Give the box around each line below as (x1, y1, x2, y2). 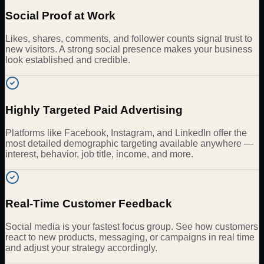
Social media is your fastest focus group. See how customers (5, 221, 258, 232)
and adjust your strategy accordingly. (5, 242, 157, 253)
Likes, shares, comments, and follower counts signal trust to (5, 34, 252, 44)
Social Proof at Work (5, 9, 115, 22)
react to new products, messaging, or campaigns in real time (5, 232, 255, 242)
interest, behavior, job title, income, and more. (5, 148, 193, 159)
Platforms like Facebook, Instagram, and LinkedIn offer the (5, 127, 247, 138)
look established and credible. (5, 55, 130, 65)
